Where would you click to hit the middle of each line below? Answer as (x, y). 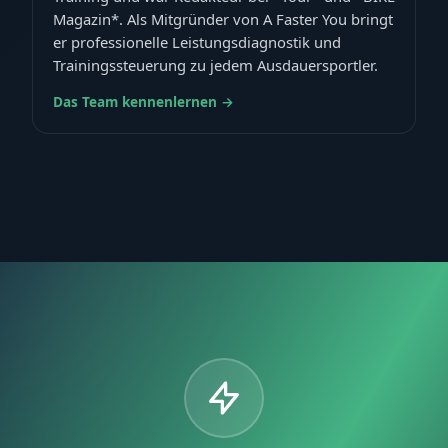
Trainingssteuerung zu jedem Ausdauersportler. (215, 64)
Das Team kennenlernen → (143, 101)
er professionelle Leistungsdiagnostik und (197, 41)
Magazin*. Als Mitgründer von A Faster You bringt (223, 18)
